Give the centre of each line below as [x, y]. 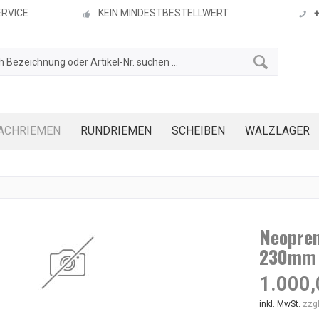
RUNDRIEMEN [116, 131]
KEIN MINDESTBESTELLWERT [163, 13]
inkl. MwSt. [281, 304]
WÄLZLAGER [277, 131]
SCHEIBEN [198, 131]
